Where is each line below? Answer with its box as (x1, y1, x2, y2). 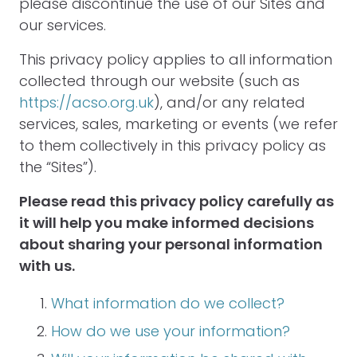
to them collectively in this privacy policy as (19, 135, 326, 155)
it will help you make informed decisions (19, 213, 314, 233)
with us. (19, 256, 75, 276)
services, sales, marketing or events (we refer (19, 114, 338, 134)
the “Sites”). (19, 157, 96, 177)
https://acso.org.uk (19, 92, 154, 112)
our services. (19, 15, 106, 35)
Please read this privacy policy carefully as (19, 191, 334, 211)
